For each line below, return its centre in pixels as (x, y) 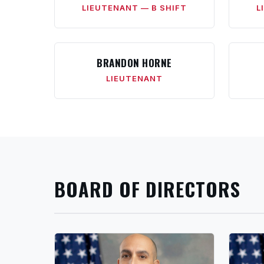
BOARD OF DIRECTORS (147, 189)
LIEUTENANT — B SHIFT (134, 8)
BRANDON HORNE (134, 63)
